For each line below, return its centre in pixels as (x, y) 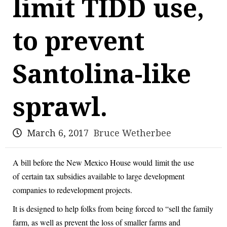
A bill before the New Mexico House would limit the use (103, 162)
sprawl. (60, 107)
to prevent (79, 41)
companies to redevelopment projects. (72, 190)
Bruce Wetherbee (133, 133)
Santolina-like (102, 74)
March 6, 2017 (58, 133)
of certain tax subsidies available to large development (99, 176)
